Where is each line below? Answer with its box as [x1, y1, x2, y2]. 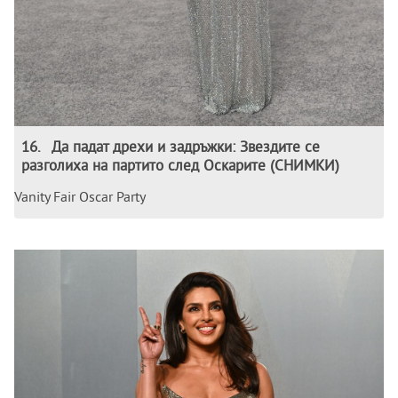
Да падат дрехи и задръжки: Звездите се [52, 136, 320, 155]
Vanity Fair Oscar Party [14, 187, 146, 205]
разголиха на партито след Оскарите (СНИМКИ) [21, 155, 339, 174]
